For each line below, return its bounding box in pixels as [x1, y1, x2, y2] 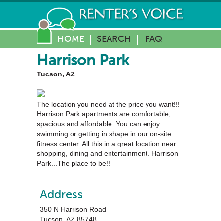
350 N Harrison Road [40, 205, 106, 214]
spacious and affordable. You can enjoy [37, 120, 160, 128]
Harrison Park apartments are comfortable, [37, 110, 171, 118]
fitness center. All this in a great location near [37, 140, 176, 148]
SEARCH [97, 35, 131, 44]
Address [40, 189, 83, 201]
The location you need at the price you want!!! [37, 100, 180, 109]
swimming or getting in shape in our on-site [37, 130, 171, 138]
